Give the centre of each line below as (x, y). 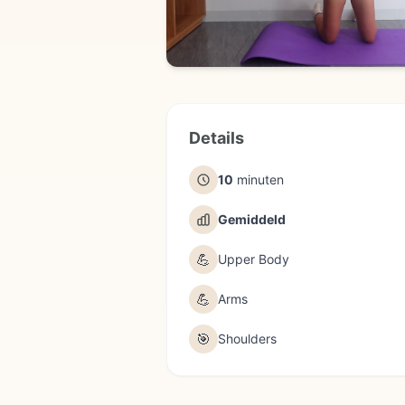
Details (217, 137)
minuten (260, 179)
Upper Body (254, 259)
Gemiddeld (252, 219)
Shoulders (247, 338)
